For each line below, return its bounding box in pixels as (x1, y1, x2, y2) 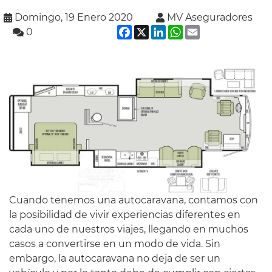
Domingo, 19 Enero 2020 (14, 12, 133, 23)
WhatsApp (183, 24, 236, 35)
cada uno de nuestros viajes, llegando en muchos (9, 223, 248, 235)
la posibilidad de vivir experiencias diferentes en (9, 208, 240, 220)
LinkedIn (166, 24, 209, 35)
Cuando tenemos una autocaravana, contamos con (9, 194, 258, 206)
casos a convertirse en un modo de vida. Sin (9, 237, 220, 250)
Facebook (132, 24, 180, 35)
